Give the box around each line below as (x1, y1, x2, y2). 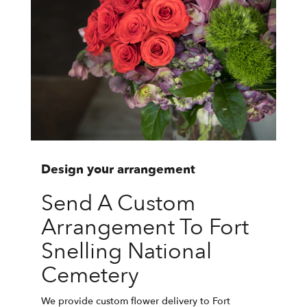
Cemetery (41, 260, 139, 291)
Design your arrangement (41, 160, 195, 178)
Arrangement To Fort (41, 212, 249, 243)
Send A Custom (41, 188, 195, 219)
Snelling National (41, 236, 212, 267)
